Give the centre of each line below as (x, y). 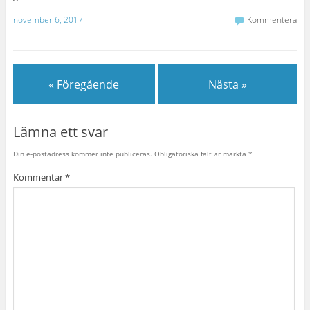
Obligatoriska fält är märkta (201, 154)
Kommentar (39, 177)
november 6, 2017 (48, 19)
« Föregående (84, 84)
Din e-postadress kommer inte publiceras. (82, 154)
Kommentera (272, 19)
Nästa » (227, 84)
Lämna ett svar (60, 132)
